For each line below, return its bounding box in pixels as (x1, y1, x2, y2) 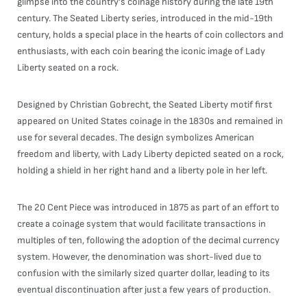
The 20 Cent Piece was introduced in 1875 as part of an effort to (17, 201, 280, 213)
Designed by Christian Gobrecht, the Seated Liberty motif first (17, 99, 272, 110)
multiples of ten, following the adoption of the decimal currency (17, 234, 280, 246)
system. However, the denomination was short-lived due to (17, 251, 262, 262)
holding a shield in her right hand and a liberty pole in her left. (17, 164, 267, 176)
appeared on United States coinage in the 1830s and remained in (17, 115, 283, 127)
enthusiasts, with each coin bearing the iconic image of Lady (17, 45, 265, 57)
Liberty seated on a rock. (17, 62, 119, 73)
